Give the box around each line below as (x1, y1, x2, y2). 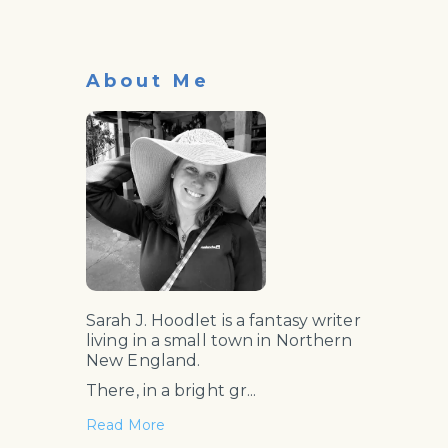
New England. (86, 351, 201, 370)
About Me (86, 70, 210, 92)
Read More (86, 416, 165, 434)
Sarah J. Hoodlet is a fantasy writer (86, 311, 361, 330)
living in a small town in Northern (86, 331, 353, 350)
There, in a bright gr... (86, 381, 257, 400)
